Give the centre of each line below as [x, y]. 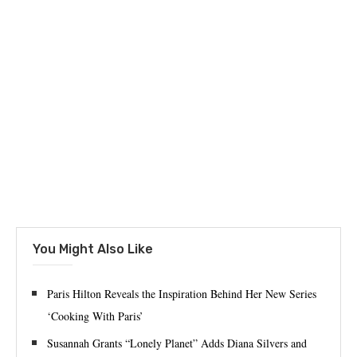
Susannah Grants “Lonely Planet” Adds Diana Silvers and [177, 343]
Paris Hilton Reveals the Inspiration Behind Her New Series [182, 294]
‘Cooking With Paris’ [95, 316]
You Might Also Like [93, 249]
